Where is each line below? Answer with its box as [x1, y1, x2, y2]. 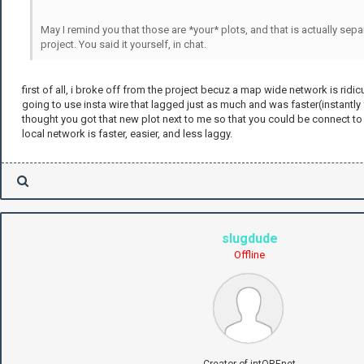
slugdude [221, 230, 278, 246]
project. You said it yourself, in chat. [41, 37, 206, 50]
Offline [234, 248, 265, 261]
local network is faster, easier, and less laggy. [22, 127, 232, 140]
